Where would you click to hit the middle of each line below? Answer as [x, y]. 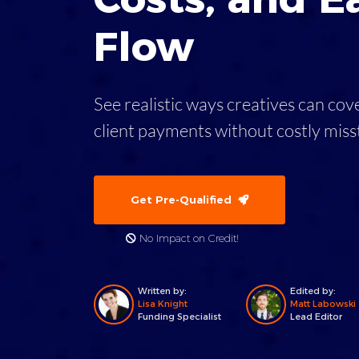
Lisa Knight [163, 304]
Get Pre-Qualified [184, 200]
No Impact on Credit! [188, 238]
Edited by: [313, 291]
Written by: [162, 291]
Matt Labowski [323, 304]
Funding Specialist [179, 317]
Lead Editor [316, 317]
